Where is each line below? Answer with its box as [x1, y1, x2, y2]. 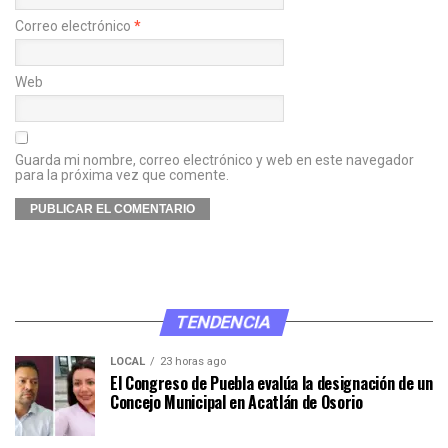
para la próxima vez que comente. [15, 166, 229, 183]
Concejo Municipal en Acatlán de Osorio [110, 389, 363, 414]
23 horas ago [160, 354, 226, 368]
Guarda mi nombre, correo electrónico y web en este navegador [15, 151, 414, 168]
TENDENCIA [173, 311, 275, 332]
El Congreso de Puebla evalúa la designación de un [110, 370, 433, 395]
